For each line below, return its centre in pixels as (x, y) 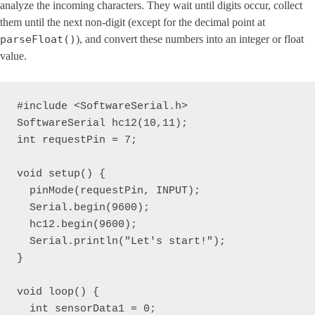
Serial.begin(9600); (83, 208)
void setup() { (61, 174)
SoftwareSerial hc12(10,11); (102, 123)
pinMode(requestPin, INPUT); (109, 191)
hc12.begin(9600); (77, 225)
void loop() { (61, 292)
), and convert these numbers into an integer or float (190, 39)
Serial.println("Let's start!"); (121, 242)
